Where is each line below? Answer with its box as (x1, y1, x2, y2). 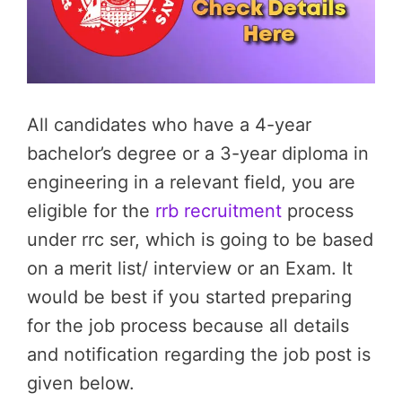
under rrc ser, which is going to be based (27, 229, 373, 251)
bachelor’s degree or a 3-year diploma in (27, 143, 369, 165)
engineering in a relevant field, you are (27, 171, 355, 194)
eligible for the (27, 200, 155, 223)
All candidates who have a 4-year (27, 114, 311, 136)
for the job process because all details (27, 315, 349, 337)
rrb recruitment (155, 200, 282, 223)
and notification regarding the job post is (27, 344, 371, 366)
